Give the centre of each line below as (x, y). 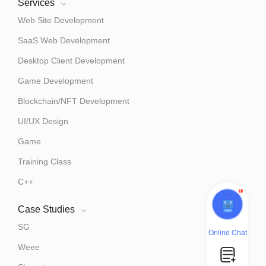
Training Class (45, 162)
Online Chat (227, 232)
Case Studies (46, 210)
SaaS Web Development (64, 41)
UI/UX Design (43, 121)
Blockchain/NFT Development (74, 101)
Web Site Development (61, 20)
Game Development (56, 81)
